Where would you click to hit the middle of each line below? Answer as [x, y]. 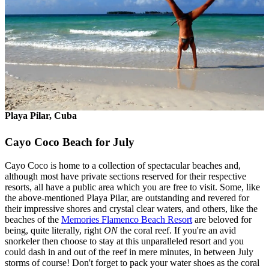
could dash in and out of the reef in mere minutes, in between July [129, 252]
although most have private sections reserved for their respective [125, 177]
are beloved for [222, 220]
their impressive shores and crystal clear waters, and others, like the [131, 209]
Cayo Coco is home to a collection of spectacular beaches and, [123, 166]
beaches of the [33, 220]
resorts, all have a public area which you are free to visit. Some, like [132, 187]
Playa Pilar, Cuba [41, 116]
